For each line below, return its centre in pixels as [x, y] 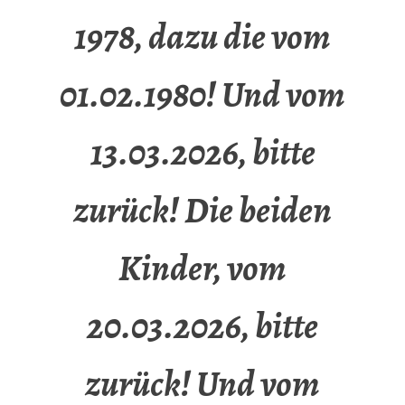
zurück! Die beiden [202, 211]
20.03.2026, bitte [202, 326]
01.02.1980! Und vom [202, 95]
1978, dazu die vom [202, 37]
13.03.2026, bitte [202, 153]
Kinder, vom [202, 268]
